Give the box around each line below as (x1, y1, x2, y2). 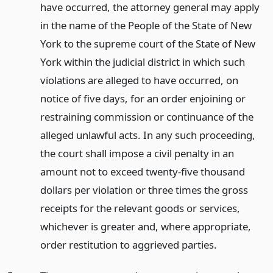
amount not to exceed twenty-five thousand (40, 164, 245, 179)
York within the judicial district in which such (40, 54, 245, 69)
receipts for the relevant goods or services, (40, 200, 240, 215)
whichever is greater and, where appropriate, (40, 219, 251, 233)
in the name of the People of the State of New (40, 18, 252, 32)
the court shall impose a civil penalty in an (40, 146, 234, 160)
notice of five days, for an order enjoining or (40, 91, 246, 105)
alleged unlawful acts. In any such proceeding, (40, 127, 255, 142)
